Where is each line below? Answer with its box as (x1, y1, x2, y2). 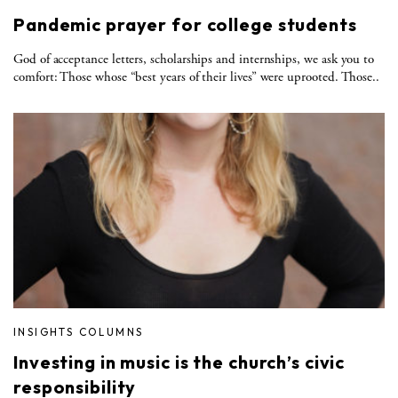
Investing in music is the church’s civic (13, 350, 346, 373)
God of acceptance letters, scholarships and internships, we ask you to (13, 50, 375, 68)
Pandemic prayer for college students (13, 12, 357, 36)
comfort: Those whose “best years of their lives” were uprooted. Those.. (13, 68, 380, 85)
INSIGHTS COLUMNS (13, 324, 144, 338)
